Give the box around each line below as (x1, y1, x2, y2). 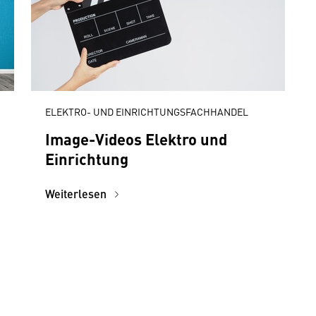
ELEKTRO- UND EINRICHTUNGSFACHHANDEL (45, 104, 248, 119)
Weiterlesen (45, 186, 109, 202)
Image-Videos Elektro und (45, 128, 227, 150)
